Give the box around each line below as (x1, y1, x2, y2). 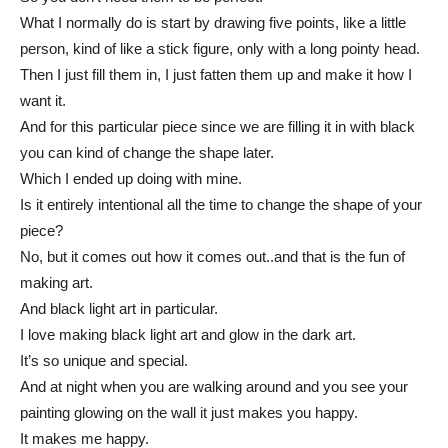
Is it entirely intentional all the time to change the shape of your (20, 196, 422, 214)
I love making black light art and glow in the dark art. (20, 326, 356, 344)
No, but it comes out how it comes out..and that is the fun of (20, 248, 405, 266)
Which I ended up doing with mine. (20, 170, 242, 188)
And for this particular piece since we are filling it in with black (20, 118, 415, 136)
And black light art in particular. (20, 300, 218, 318)
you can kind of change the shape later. (20, 144, 274, 162)
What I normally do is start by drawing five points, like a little (20, 14, 406, 32)
